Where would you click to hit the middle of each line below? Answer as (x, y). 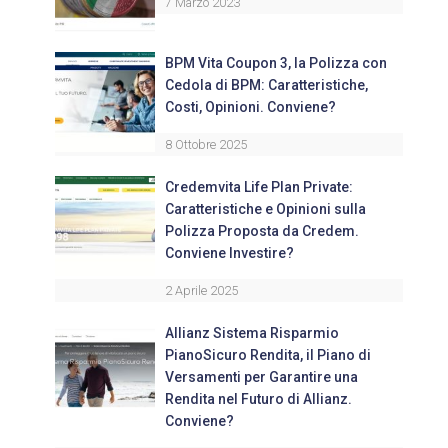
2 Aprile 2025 (201, 291)
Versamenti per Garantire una (261, 377)
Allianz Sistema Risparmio (252, 333)
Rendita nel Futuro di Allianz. (258, 399)
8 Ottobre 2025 (206, 145)
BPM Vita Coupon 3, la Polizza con (276, 63)
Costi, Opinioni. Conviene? (250, 107)
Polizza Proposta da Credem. (262, 231)
